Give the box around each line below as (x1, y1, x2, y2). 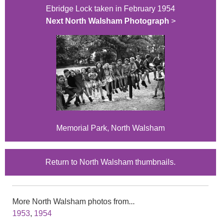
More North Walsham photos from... (12, 197, 135, 206)
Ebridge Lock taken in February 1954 (46, 4, 175, 13)
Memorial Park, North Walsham (56, 124, 165, 133)
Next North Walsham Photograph (45, 17, 169, 26)
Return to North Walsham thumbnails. (45, 158, 176, 167)
